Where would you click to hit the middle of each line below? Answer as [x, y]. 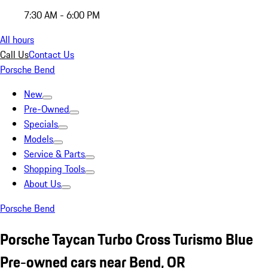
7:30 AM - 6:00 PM [62, 15]
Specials [41, 124]
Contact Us [51, 54]
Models [39, 139]
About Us [42, 184]
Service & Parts [54, 154]
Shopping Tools [54, 169]
